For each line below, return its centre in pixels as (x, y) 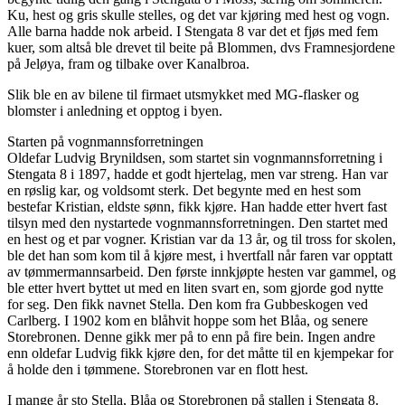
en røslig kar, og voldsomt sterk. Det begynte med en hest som (184, 191)
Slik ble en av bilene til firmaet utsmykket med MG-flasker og (183, 95)
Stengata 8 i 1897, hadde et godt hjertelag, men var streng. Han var (198, 174)
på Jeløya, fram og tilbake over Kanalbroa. (128, 64)
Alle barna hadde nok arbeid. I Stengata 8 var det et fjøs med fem (193, 32)
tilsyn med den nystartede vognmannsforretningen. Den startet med (198, 223)
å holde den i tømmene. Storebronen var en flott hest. (158, 370)
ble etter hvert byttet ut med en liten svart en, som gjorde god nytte (195, 288)
